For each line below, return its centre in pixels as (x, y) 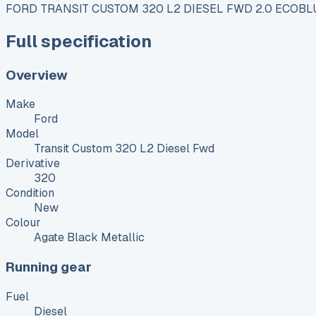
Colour (23, 223)
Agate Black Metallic (89, 238)
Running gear (49, 267)
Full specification (79, 41)
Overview (37, 75)
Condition (30, 193)
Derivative (33, 164)
